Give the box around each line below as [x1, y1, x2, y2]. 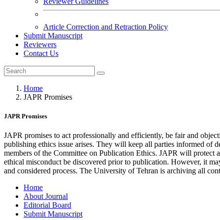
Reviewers [24, 40, 56, 49]
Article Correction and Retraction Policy [43, 23, 168, 31]
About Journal [24, 192, 68, 201]
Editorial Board [24, 201, 71, 210]
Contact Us [24, 49, 58, 57]
